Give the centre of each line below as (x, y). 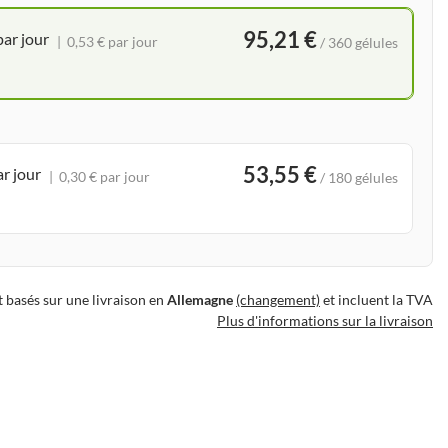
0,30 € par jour (105, 176)
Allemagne (200, 299)
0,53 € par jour (113, 41)
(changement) (278, 299)
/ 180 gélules (359, 177)
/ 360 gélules (359, 42)
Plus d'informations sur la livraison (325, 320)
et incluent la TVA (376, 299)
